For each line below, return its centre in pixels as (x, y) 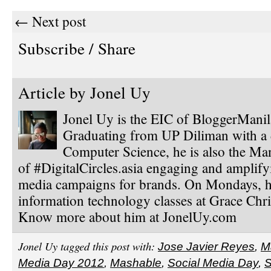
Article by (54, 93)
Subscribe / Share (77, 48)
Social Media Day (213, 263)
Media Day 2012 (61, 263)
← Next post (50, 21)
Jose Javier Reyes (206, 246)
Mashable (136, 263)
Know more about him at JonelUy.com (127, 217)
